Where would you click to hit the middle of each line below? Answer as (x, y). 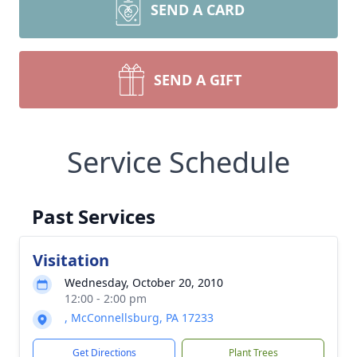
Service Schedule (178, 162)
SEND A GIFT (198, 80)
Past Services (94, 216)
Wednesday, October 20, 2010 (144, 282)
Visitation (71, 260)
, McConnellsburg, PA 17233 (139, 318)
